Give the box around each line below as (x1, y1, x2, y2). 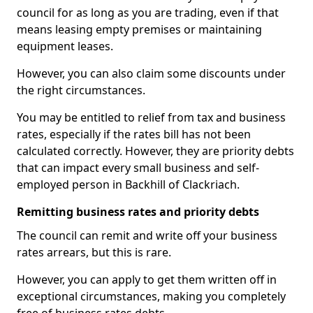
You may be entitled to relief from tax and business (17, 110, 286, 125)
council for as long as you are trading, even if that (17, 5, 279, 20)
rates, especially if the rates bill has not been (17, 126, 251, 142)
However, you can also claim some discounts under (17, 66, 286, 81)
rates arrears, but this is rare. (17, 245, 171, 260)
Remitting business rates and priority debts (17, 204, 259, 219)
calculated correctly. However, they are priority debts (17, 143, 294, 159)
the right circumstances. (17, 82, 145, 98)
